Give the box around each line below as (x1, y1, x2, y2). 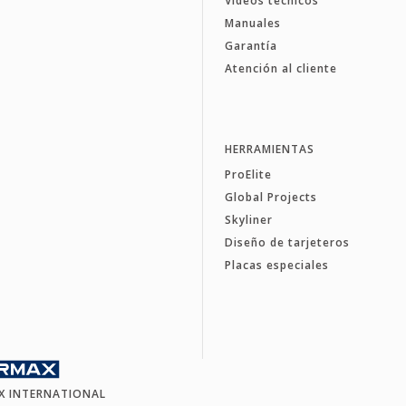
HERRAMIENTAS (224, 140, 314, 157)
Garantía (224, 37, 277, 53)
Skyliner (224, 211, 273, 227)
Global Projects (224, 188, 317, 205)
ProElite (224, 166, 272, 182)
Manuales (224, 14, 281, 31)
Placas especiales (224, 256, 329, 273)
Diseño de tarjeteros (224, 234, 350, 250)
